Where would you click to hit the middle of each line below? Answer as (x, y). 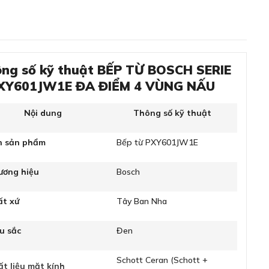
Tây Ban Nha (142, 201)
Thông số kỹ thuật (172, 113)
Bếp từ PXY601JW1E (157, 142)
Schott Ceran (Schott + (162, 260)
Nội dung (43, 113)
